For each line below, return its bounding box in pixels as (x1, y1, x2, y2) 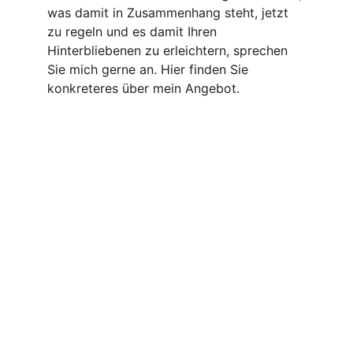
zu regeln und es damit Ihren (47, 24, 221, 39)
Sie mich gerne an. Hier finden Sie (47, 61, 252, 77)
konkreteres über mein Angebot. (47, 80, 243, 96)
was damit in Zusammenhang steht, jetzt (47, 5, 292, 20)
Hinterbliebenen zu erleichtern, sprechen (47, 43, 292, 58)
